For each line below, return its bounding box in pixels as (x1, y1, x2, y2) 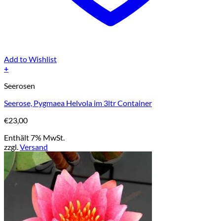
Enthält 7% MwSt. (4, 133, 65, 143)
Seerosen (4, 81, 35, 91)
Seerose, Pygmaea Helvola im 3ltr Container (4, 98, 152, 108)
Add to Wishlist (4, 54, 57, 64)
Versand (20, 142, 48, 152)
